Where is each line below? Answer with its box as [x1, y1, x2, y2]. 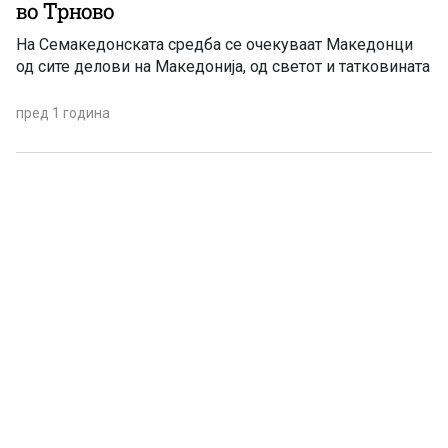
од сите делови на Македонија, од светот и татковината [16, 57, 430, 77]
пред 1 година [16, 105, 110, 122]
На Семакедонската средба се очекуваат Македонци [16, 35, 413, 55]
